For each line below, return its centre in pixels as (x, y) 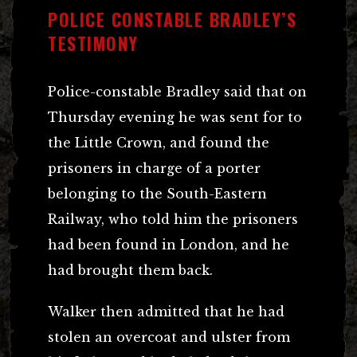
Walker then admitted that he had (166, 311)
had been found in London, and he (169, 244)
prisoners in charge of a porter (154, 168)
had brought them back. (130, 270)
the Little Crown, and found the (159, 142)
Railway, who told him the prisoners (173, 219)
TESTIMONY (93, 43)
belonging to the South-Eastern (157, 193)
